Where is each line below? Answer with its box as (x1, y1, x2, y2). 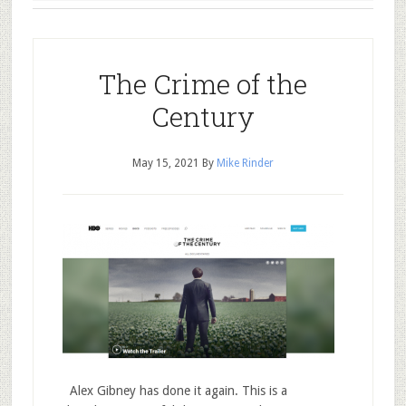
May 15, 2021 (131, 157, 199, 169)
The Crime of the (98, 66, 307, 101)
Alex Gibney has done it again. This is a (62, 383, 287, 398)
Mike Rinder (216, 157, 274, 169)
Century (150, 99, 255, 134)
